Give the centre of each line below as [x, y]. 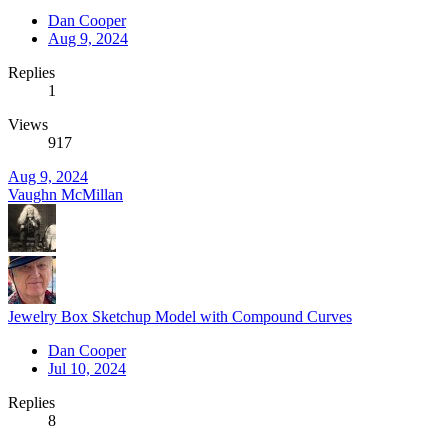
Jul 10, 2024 [87, 368]
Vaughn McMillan [65, 194]
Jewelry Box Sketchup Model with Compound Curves [180, 316]
